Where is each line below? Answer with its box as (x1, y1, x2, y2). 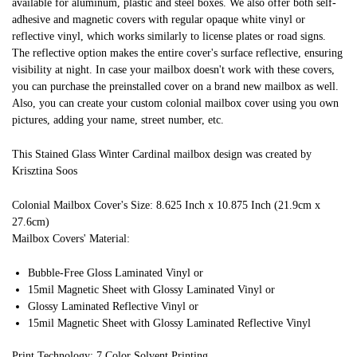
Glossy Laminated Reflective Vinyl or (28, 300, 198, 312)
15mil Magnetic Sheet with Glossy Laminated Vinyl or (28, 283, 275, 296)
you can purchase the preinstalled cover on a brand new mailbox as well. (12, 80, 339, 93)
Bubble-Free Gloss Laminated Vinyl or (28, 266, 203, 279)
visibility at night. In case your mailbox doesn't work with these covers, (12, 64, 335, 76)
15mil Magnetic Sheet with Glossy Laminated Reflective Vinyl (28, 316, 311, 329)
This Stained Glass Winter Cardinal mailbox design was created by (12, 147, 312, 160)
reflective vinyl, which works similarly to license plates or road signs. (12, 30, 326, 43)
